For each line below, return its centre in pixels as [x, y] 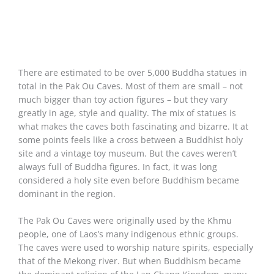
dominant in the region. [67, 194]
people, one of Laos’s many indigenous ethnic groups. [128, 234]
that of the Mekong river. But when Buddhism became [130, 261]
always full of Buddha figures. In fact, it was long [118, 167]
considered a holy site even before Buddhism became [129, 180]
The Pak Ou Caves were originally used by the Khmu [125, 221]
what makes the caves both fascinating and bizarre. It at [133, 127]
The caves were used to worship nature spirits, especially [136, 248]
